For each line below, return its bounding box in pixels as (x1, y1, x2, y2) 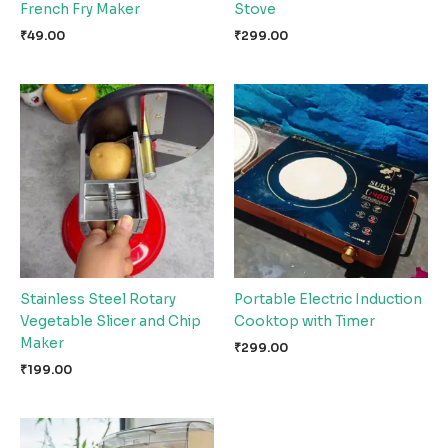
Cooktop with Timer (234, 312, 375, 330)
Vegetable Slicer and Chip (20, 312, 201, 330)
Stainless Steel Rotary (20, 290, 176, 308)
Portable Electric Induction (234, 290, 422, 308)
